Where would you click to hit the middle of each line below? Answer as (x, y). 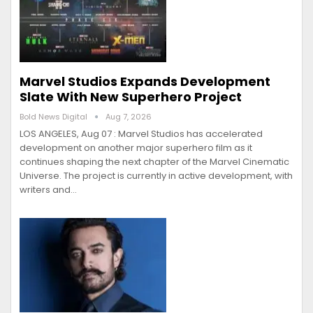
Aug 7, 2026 (129, 117)
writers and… (48, 190)
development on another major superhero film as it (136, 148)
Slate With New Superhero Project (131, 97)
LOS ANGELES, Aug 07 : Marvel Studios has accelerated (141, 134)
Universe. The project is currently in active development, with (156, 176)
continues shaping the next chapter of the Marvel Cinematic (154, 162)
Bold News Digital (54, 117)
